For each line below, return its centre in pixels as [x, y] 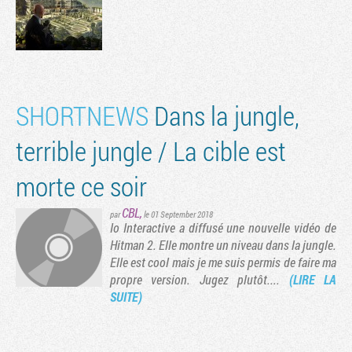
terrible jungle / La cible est [151, 151]
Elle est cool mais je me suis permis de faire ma [223, 262]
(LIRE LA [313, 280]
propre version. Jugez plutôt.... [200, 280]
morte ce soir [81, 186]
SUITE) [126, 297]
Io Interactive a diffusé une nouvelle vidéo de [223, 228]
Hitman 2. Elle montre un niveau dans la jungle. [223, 245]
